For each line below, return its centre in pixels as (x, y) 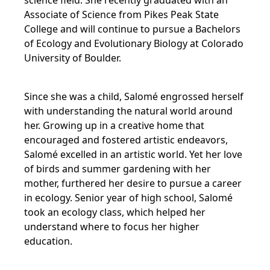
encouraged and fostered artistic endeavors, (126, 140)
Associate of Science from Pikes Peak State (121, 14)
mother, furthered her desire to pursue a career (133, 183)
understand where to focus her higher (112, 227)
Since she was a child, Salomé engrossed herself (134, 96)
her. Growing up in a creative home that (114, 125)
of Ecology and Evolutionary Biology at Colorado (134, 43)
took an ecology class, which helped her (115, 212)
